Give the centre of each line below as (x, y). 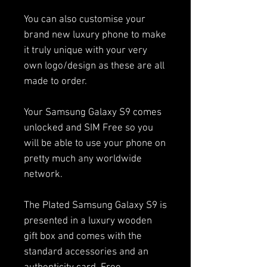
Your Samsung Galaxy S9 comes (93, 113)
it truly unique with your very (86, 51)
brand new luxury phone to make (95, 35)
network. (43, 175)
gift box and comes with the (83, 237)
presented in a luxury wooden (88, 221)
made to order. (55, 82)
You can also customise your (85, 20)
